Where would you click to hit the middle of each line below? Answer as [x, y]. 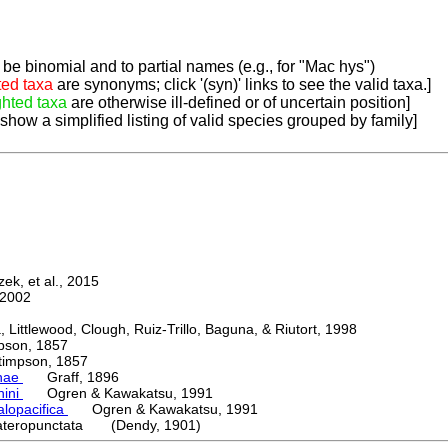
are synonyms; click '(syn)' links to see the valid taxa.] [242, 85]
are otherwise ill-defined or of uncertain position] [238, 103]
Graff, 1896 [71, 377]
